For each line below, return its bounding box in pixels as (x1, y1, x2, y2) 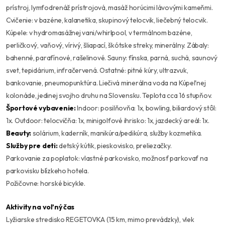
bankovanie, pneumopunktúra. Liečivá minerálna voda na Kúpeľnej (6, 78, 206, 88)
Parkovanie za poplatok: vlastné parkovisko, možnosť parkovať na (6, 154, 208, 163)
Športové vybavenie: (6, 103, 76, 113)
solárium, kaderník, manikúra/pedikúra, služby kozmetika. (31, 129, 202, 138)
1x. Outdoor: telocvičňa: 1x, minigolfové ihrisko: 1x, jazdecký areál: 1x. (6, 116, 209, 126)
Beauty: (6, 129, 32, 138)
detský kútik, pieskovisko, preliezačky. (57, 141, 172, 151)
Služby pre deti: (6, 141, 58, 151)
